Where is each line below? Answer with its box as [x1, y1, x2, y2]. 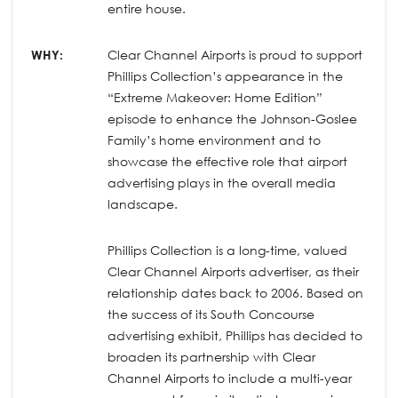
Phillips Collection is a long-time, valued [107, 242, 347, 258]
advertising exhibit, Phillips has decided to [107, 327, 362, 343]
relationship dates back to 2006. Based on [107, 284, 363, 300]
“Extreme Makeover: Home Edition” [107, 89, 322, 105]
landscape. [107, 195, 178, 211]
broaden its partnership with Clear [107, 348, 315, 364]
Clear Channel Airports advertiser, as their [107, 263, 359, 279]
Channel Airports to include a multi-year [107, 370, 352, 386]
